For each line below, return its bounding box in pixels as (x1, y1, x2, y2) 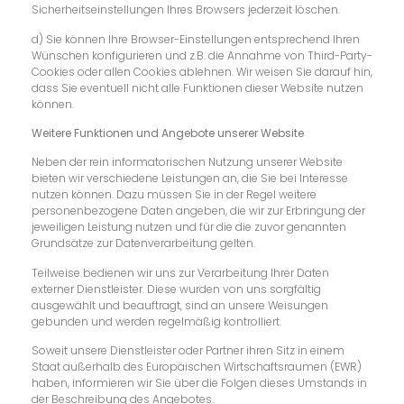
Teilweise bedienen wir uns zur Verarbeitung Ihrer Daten (32, 264, 329, 280)
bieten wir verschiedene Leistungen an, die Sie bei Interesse (32, 170, 348, 187)
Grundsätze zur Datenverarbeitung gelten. (32, 235, 255, 252)
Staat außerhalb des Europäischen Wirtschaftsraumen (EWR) (32, 359, 362, 375)
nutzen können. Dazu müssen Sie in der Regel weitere (32, 187, 317, 203)
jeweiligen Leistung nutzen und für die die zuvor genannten (32, 219, 346, 235)
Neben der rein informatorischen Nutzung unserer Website (32, 154, 343, 170)
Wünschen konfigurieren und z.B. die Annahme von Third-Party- (32, 47, 372, 63)
